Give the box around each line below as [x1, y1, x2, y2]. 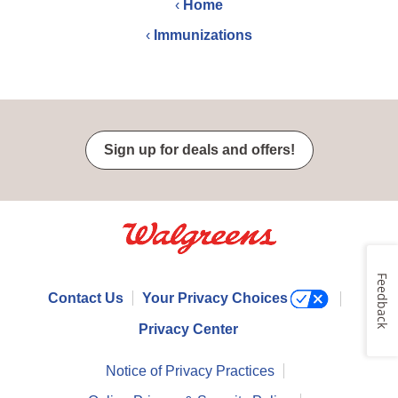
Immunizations [154, 28, 252, 44]
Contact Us [47, 291, 123, 306]
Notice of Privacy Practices [105, 363, 275, 379]
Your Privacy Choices [141, 291, 288, 306]
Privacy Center [138, 322, 238, 338]
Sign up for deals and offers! [103, 142, 295, 158]
